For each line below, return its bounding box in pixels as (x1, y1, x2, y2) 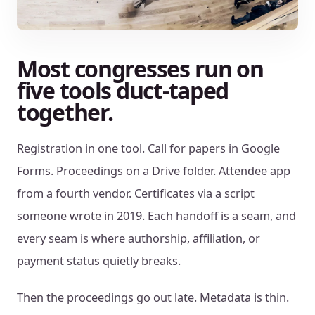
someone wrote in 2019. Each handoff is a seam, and (17, 208, 296, 224)
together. (17, 97, 113, 128)
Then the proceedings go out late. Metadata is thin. (17, 290, 289, 306)
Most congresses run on (17, 53, 264, 84)
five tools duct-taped (17, 75, 229, 106)
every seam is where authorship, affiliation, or (17, 231, 260, 247)
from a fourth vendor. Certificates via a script (17, 186, 255, 202)
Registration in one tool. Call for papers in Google (17, 141, 280, 157)
